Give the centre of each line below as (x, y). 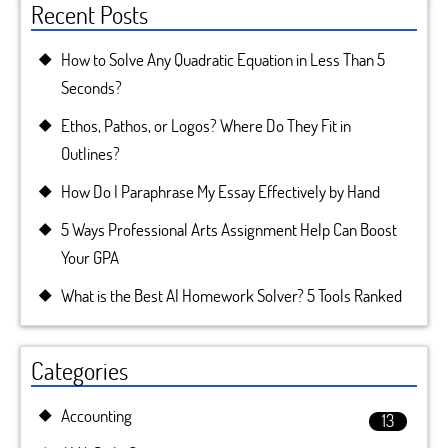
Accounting (96, 415)
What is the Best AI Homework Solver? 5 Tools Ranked (231, 295)
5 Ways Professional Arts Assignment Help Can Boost (229, 229)
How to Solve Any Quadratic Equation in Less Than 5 (223, 59)
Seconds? (91, 87)
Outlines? (90, 153)
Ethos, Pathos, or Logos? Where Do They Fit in (206, 125)
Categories (79, 370)
